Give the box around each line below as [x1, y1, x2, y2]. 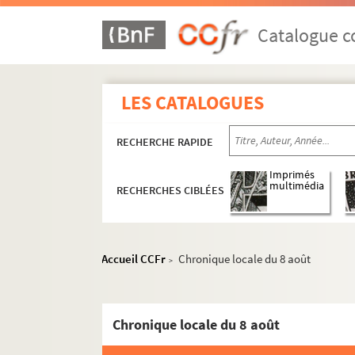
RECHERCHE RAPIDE [116, 135, 214, 149]
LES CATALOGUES [121, 90, 265, 115]
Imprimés [269, 168, 315, 182]
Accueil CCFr [101, 251, 166, 266]
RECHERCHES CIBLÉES [116, 183, 225, 198]
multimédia [269, 179, 325, 193]
